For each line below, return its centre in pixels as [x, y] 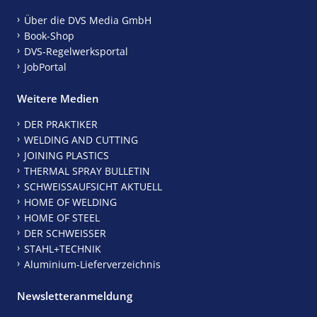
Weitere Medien [58, 98]
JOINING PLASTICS [66, 155]
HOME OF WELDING [70, 202]
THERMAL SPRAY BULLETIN [87, 171]
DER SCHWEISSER [65, 233]
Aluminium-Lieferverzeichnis [92, 264]
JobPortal [45, 67]
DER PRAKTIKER [60, 124]
